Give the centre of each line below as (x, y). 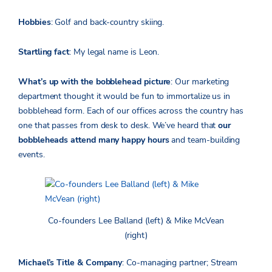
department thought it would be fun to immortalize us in (124, 96)
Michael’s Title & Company (70, 263)
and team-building (205, 140)
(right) (136, 236)
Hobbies (35, 22)
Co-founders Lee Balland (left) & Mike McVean (136, 221)
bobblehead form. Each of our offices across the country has (131, 110)
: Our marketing (200, 81)
